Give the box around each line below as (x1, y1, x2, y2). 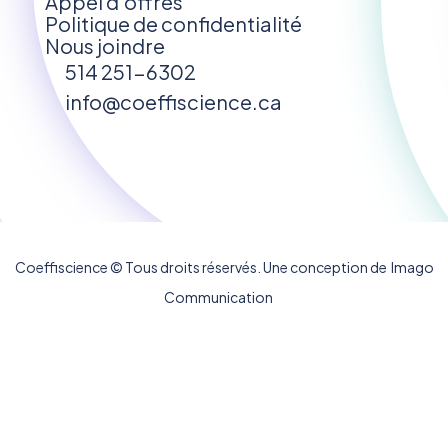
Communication (163, 287, 273, 306)
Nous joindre (45, 32, 165, 58)
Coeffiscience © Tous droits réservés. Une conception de (14, 257, 387, 276)
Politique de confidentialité (45, 10, 302, 36)
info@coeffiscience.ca (65, 88, 282, 114)
